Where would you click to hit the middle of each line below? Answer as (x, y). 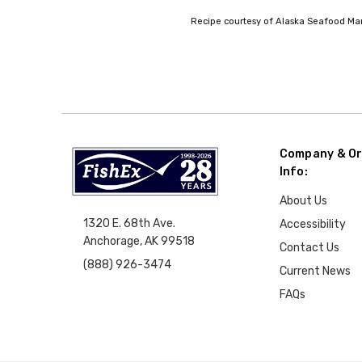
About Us (303, 201)
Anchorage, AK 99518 (139, 241)
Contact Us (309, 248)
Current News (315, 271)
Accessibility (312, 225)
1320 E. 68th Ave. (130, 223)
